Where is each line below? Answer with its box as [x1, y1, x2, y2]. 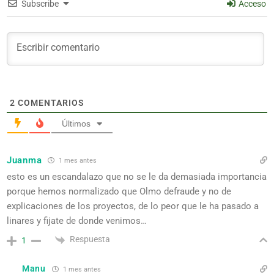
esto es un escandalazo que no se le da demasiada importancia [7, 171, 267, 183]
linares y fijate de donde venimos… [7, 215, 147, 227]
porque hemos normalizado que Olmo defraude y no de [7, 186, 231, 198]
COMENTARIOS [15, 98, 84, 108]
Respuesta [70, 234, 110, 245]
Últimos [62, 119, 91, 129]
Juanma [7, 154, 42, 166]
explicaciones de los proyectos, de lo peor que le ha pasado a [7, 201, 259, 212]
